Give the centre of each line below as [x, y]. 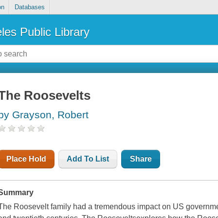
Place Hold [27, 159]
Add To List [88, 159]
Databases [29, 7]
